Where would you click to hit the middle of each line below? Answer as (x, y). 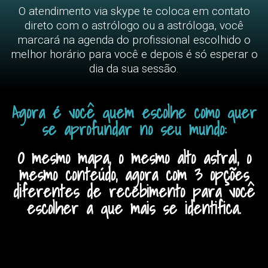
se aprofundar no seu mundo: (134, 129)
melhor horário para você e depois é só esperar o (134, 54)
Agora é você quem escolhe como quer (134, 112)
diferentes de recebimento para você (134, 191)
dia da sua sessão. (134, 69)
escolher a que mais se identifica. (134, 208)
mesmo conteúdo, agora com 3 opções (134, 175)
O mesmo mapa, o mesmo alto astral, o (134, 158)
